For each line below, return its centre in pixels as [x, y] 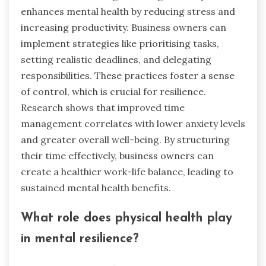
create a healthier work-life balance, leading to [127, 171]
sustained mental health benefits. [96, 187]
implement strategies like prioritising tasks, [120, 43]
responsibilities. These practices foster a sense [128, 75]
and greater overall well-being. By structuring [125, 139]
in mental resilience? [80, 239]
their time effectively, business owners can [117, 155]
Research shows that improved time [103, 107]
